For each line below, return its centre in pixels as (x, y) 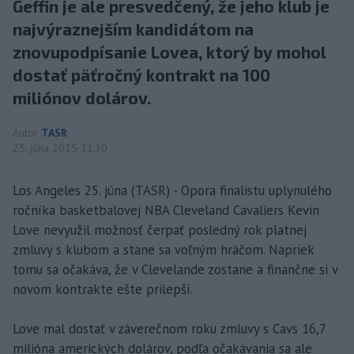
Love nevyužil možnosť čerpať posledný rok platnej (160, 230)
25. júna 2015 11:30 (60, 147)
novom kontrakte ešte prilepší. (103, 289)
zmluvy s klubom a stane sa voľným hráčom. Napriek (163, 249)
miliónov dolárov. (82, 97)
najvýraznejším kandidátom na (133, 28)
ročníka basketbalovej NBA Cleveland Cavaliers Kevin (166, 210)
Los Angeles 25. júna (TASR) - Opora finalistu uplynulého (172, 190)
